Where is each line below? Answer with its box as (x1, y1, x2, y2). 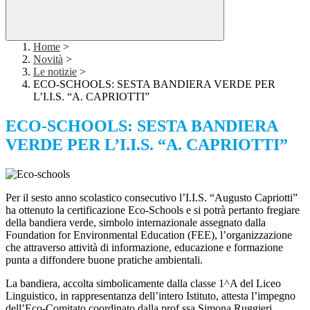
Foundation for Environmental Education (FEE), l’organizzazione (6, 229, 292, 241)
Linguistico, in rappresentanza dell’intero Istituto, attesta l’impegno (6, 290, 295, 302)
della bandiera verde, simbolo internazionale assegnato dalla (6, 217, 266, 229)
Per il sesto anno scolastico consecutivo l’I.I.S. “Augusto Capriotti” (6, 192, 298, 204)
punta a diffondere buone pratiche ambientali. (6, 254, 203, 266)
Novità (33, 53, 63, 66)
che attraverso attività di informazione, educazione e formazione (6, 241, 283, 254)
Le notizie (33, 66, 77, 78)
